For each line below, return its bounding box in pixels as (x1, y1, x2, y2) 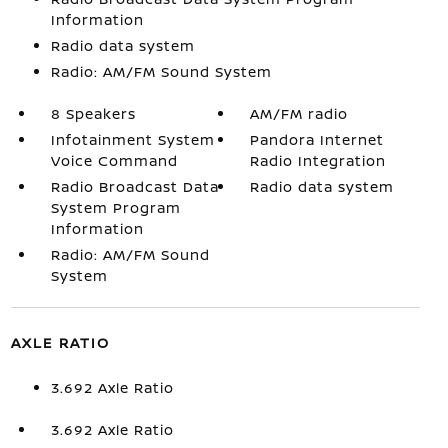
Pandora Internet (250, 129, 385, 149)
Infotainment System (50, 129, 215, 149)
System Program (50, 197, 181, 217)
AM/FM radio (250, 103, 349, 123)
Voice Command (50, 150, 178, 170)
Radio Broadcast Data (50, 176, 219, 196)
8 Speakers (50, 103, 136, 123)
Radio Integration (250, 150, 387, 170)
